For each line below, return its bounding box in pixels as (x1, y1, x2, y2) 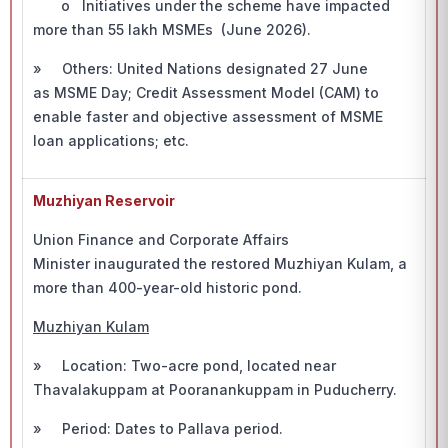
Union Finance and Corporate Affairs (33, 231, 289, 248)
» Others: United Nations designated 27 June (33, 60, 368, 77)
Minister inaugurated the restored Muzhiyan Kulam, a (33, 255, 407, 272)
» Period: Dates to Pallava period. (33, 420, 287, 437)
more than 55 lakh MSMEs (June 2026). (33, 21, 315, 38)
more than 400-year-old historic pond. (33, 279, 306, 296)
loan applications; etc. (33, 132, 193, 149)
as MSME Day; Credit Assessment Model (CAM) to (33, 84, 379, 101)
